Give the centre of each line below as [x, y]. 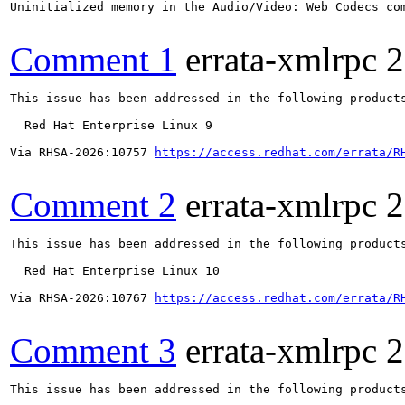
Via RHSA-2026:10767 [82, 297]
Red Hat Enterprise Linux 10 [115, 270]
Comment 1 [93, 59]
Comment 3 [93, 350]
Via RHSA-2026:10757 [82, 152]
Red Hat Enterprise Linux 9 [111, 125]
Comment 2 [93, 204]
